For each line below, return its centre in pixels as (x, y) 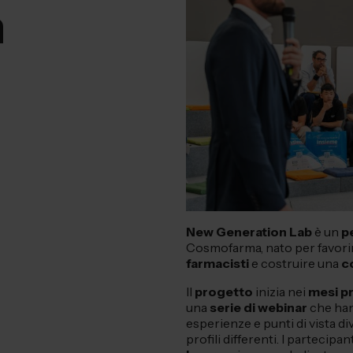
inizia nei (281, 292)
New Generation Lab (249, 232)
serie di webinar (260, 308)
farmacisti (217, 264)
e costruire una (295, 264)
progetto (224, 292)
